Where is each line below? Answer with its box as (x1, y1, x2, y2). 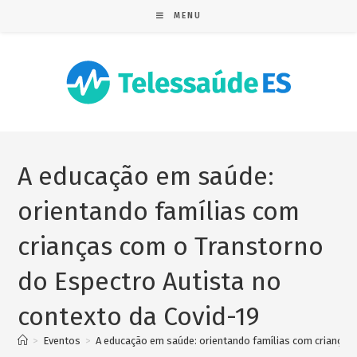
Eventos (43, 335, 81, 347)
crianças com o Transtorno (18, 231, 324, 261)
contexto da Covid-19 (18, 301, 261, 331)
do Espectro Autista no (18, 266, 282, 296)
